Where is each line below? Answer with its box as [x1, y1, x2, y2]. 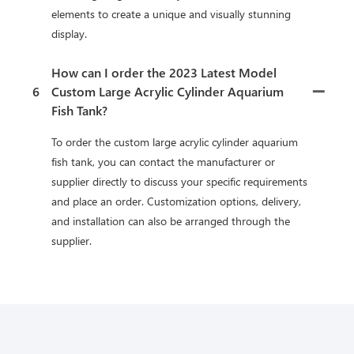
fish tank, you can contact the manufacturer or [51, 153, 275, 169]
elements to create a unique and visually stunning [51, 6, 291, 21]
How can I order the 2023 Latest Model [51, 63, 277, 81]
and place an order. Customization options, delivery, [51, 193, 301, 209]
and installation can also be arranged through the [51, 213, 290, 228]
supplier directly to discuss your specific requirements [51, 173, 307, 189]
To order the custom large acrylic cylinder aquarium [51, 134, 298, 149]
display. [51, 25, 87, 41]
